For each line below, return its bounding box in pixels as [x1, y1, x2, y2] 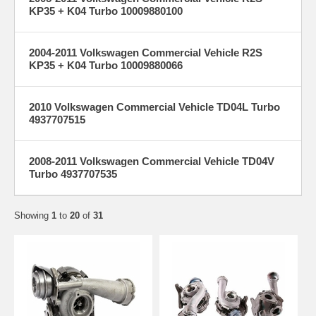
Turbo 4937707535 [29, 167, 117, 180]
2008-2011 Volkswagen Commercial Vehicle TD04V [29, 154, 274, 167]
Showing [14, 209, 51, 221]
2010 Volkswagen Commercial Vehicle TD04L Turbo [29, 100, 280, 113]
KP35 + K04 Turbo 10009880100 [29, 4, 183, 17]
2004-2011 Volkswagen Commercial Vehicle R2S [29, 46, 262, 59]
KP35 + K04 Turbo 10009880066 [29, 59, 183, 71]
